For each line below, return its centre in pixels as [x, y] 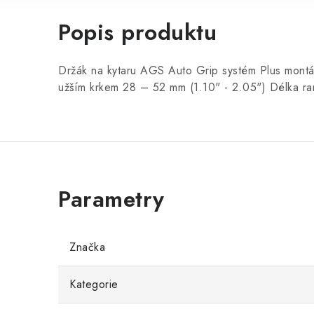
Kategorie [94, 284]
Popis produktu [137, 32]
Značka [87, 247]
